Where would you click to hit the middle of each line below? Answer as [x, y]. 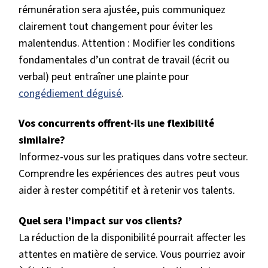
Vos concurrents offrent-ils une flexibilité [116, 124]
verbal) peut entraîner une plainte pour [104, 77]
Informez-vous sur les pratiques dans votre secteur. [133, 157]
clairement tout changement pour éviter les [116, 26]
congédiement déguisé [70, 93]
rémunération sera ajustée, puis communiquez [122, 10]
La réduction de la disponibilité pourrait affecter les [132, 237]
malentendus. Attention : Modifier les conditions [127, 43]
